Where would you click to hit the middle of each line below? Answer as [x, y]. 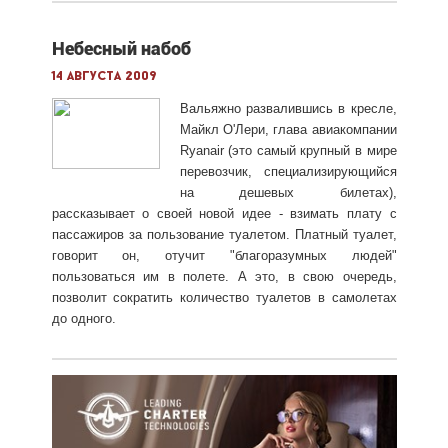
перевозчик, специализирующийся [288, 171]
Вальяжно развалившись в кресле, [288, 108]
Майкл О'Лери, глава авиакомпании [288, 129]
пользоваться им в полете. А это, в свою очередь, [224, 276]
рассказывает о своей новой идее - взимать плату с [224, 213]
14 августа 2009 [104, 76]
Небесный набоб [121, 48]
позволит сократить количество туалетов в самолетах [224, 297]
